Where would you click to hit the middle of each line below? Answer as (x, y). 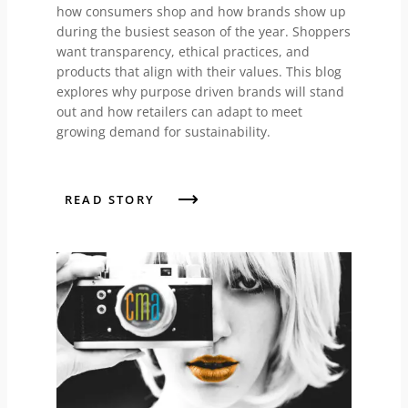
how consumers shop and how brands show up (201, 11)
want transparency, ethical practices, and (183, 51)
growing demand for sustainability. (163, 131)
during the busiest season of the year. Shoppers (203, 31)
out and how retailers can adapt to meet (179, 111)
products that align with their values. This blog (199, 71)
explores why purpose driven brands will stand (200, 91)
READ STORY (109, 199)
